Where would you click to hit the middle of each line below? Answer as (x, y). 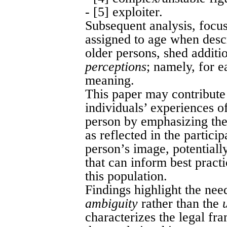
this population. (126, 176)
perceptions (116, 66)
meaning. (110, 80)
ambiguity (111, 203)
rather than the (180, 203)
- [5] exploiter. (124, 12)
